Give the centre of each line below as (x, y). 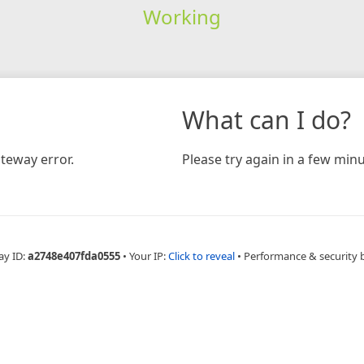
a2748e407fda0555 (74, 256)
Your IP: (149, 256)
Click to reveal (201, 256)
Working (182, 16)
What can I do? (266, 119)
